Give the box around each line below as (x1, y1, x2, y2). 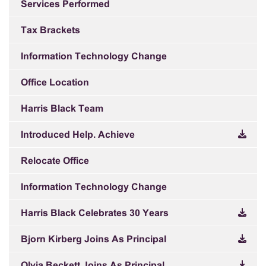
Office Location (21, 78, 89, 87)
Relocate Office (21, 157, 89, 166)
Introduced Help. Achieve (21, 131, 135, 140)
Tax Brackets (21, 26, 80, 35)
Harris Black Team (21, 104, 103, 113)
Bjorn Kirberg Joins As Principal (21, 235, 166, 244)
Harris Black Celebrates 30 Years (21, 209, 169, 218)
